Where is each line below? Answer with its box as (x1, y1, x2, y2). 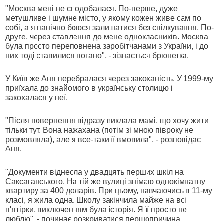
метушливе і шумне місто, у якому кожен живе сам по (5, 14, 202, 22)
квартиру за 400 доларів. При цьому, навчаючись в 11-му (5, 186, 213, 195)
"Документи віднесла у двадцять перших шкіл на (5, 168, 184, 176)
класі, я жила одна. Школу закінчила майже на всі (5, 196, 187, 204)
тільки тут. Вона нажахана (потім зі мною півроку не (5, 126, 194, 134)
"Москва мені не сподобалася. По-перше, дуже (5, 4, 178, 13)
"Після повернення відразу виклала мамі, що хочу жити (5, 116, 209, 125)
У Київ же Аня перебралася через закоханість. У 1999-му (5, 74, 214, 83)
